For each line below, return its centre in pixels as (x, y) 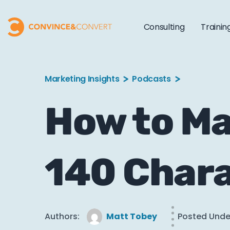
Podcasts (151, 79)
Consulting (164, 27)
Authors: (62, 216)
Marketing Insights (82, 79)
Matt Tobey (132, 216)
